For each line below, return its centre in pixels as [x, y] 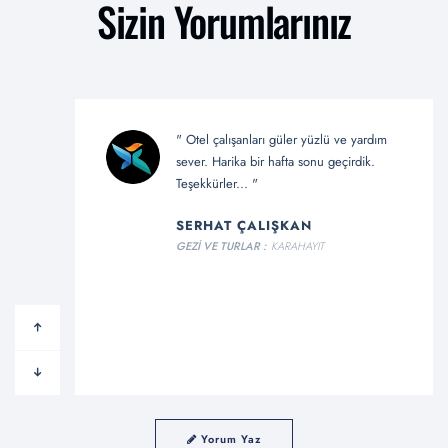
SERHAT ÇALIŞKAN [244, 225]
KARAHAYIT [298, 245]
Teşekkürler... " [217, 183]
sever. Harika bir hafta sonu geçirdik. [276, 161]
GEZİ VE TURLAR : [221, 245]
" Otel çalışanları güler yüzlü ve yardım [282, 139]
